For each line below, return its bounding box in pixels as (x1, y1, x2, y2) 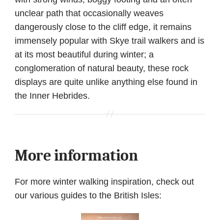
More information (15, 146, 138, 165)
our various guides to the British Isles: (15, 190, 162, 200)
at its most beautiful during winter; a (15, 50, 154, 60)
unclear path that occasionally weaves (15, 8, 164, 19)
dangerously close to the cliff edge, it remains (15, 22, 192, 32)
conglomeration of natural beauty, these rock (15, 63, 189, 74)
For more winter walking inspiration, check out (15, 176, 194, 187)
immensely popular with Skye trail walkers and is (15, 36, 204, 46)
